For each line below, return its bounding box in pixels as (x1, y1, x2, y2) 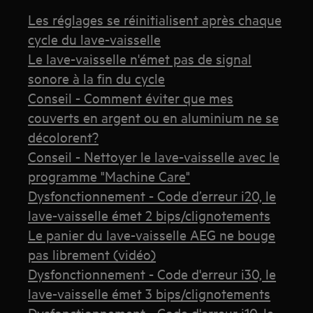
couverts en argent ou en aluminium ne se (28, 108, 279, 126)
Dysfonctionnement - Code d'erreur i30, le (28, 265, 277, 283)
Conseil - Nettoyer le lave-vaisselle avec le (28, 147, 280, 166)
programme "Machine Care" (28, 167, 191, 185)
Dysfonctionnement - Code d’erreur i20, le (28, 187, 277, 205)
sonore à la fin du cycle (28, 69, 166, 87)
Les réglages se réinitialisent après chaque (28, 10, 282, 29)
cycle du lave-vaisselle (28, 30, 161, 48)
